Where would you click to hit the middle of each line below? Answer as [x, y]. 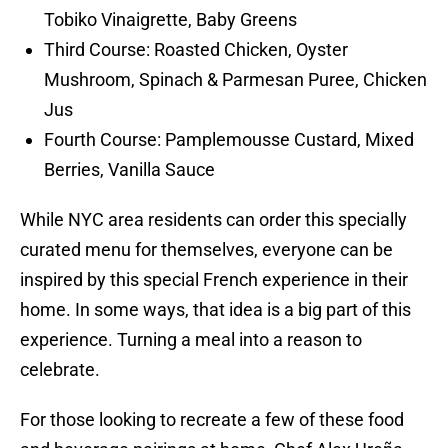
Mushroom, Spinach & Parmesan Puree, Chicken [235, 80]
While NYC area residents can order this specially [213, 220]
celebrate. [60, 370]
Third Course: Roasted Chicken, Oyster [196, 50]
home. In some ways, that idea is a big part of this [215, 310]
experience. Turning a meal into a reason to [191, 340]
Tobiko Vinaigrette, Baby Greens [170, 20]
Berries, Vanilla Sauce [129, 170]
